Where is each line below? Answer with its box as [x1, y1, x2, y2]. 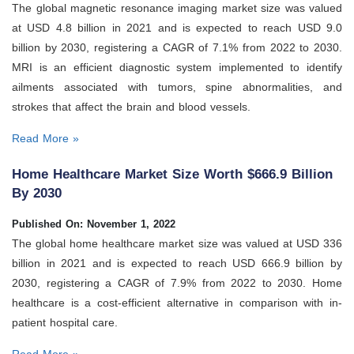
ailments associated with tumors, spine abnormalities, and [12, 80, 342, 93]
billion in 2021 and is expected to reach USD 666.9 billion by [12, 257, 342, 270]
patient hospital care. [12, 316, 118, 330]
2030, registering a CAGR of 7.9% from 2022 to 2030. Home [12, 277, 342, 290]
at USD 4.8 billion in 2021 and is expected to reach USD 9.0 [12, 21, 342, 34]
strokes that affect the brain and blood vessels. [12, 100, 250, 113]
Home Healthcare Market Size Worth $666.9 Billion [12, 167, 333, 183]
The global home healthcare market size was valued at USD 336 [12, 237, 342, 250]
